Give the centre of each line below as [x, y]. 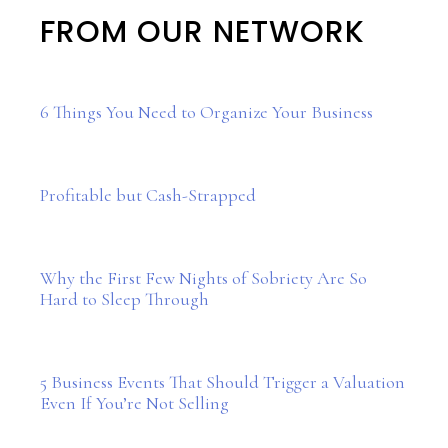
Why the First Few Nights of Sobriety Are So [203, 278]
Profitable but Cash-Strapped [148, 195]
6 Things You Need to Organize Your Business [206, 112]
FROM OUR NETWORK [202, 32]
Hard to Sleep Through [124, 299]
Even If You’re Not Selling [134, 403]
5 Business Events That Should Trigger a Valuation [222, 382]
